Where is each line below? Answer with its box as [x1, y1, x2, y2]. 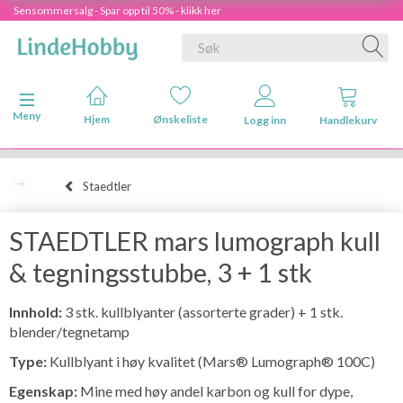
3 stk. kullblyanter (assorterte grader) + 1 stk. [65, 302, 343, 320]
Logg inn [243, 113, 286, 127]
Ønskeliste [153, 112, 209, 126]
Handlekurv [319, 113, 378, 127]
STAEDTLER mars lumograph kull [9, 225, 381, 256]
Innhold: [9, 302, 65, 320]
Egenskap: [9, 381, 80, 399]
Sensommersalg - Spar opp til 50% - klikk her [13, 4, 221, 17]
